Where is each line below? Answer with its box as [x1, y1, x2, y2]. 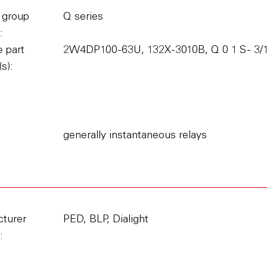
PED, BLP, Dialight [63, 215, 148, 225]
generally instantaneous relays [63, 131, 207, 141]
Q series [63, 12, 103, 23]
